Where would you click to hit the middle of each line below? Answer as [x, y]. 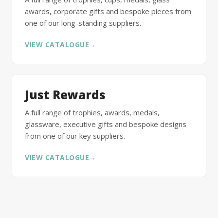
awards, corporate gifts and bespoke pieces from [108, 11]
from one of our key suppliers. [75, 136]
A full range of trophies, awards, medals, [92, 112]
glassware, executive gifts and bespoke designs [106, 124]
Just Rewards [65, 95]
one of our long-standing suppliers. [83, 23]
